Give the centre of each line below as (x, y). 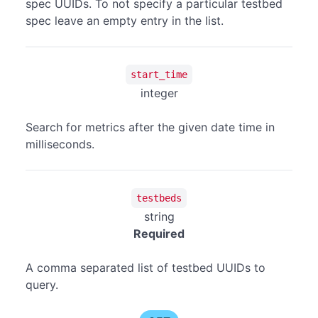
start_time (159, 74)
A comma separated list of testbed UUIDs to (146, 268)
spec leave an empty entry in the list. (125, 21)
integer (159, 93)
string (159, 217)
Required (159, 234)
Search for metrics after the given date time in (150, 127)
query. (42, 285)
